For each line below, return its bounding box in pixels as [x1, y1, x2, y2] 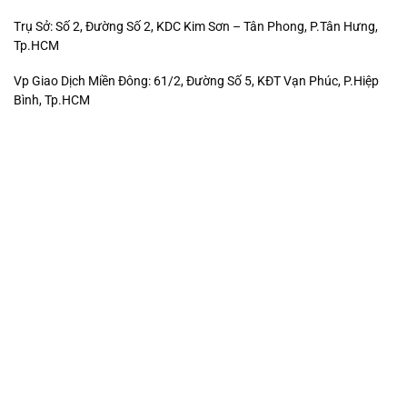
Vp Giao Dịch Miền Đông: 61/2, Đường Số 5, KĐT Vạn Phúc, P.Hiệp [14, 73, 379, 88]
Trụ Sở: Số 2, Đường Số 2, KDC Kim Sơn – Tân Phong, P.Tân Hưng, [14, 19, 378, 35]
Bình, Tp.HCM [14, 92, 90, 107]
